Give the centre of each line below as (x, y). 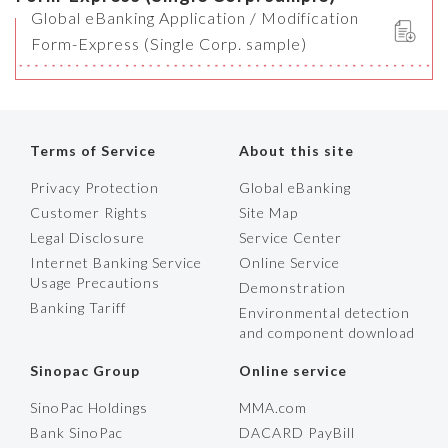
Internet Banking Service (116, 263)
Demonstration (292, 288)
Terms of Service (93, 151)
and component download (327, 333)
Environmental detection (324, 313)
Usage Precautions (95, 283)
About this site (296, 151)
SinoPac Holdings (89, 408)
